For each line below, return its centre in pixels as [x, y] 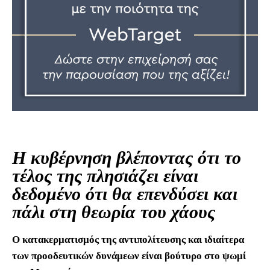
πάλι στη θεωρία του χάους [114, 212]
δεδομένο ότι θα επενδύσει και [125, 193]
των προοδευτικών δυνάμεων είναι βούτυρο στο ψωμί [129, 256]
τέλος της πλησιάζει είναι [105, 175]
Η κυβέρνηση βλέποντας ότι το [127, 157]
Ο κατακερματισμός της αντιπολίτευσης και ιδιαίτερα [128, 239]
